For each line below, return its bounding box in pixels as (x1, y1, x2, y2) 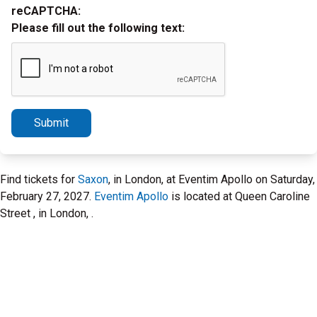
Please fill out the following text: (11, 21, 185, 35)
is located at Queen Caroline (168, 190, 310, 203)
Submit (34, 116, 69, 129)
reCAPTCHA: (11, 4, 81, 18)
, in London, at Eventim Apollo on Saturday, (108, 173, 315, 186)
